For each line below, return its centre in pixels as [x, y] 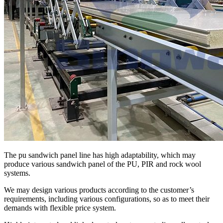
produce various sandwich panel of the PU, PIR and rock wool [103, 164]
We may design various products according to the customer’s [99, 190]
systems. [17, 173]
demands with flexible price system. [60, 208]
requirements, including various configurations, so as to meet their [107, 199]
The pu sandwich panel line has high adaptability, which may [100, 155]
